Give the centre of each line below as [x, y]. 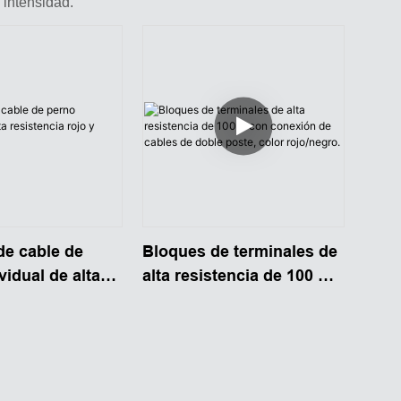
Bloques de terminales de [239, 251]
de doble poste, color [223, 324]
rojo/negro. [184, 348]
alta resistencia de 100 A [235, 275]
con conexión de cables [233, 299]
